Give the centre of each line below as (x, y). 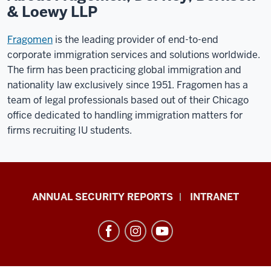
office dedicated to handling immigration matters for (125, 115)
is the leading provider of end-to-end (135, 40)
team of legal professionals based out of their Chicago (128, 100)
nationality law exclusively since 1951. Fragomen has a (128, 85)
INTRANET (214, 197)
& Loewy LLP (52, 12)
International (57, 229)
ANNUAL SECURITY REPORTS (103, 197)
